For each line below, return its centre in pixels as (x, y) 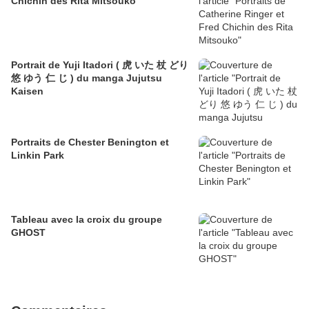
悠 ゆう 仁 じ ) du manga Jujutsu (87, 78)
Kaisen (27, 91)
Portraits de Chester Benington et (90, 142)
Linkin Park (38, 155)
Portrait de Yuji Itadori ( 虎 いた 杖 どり (100, 64)
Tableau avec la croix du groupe (87, 219)
